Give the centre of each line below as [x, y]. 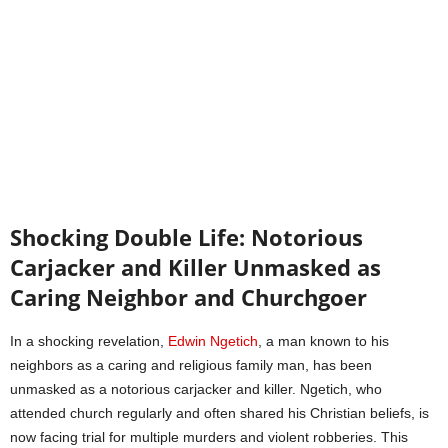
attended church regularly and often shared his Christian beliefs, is [219, 412]
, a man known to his [323, 340]
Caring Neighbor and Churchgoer [188, 296]
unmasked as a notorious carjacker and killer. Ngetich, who [196, 388]
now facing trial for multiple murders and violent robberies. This [209, 436]
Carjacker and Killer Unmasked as [195, 266]
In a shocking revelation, [89, 340]
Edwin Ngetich [213, 340]
